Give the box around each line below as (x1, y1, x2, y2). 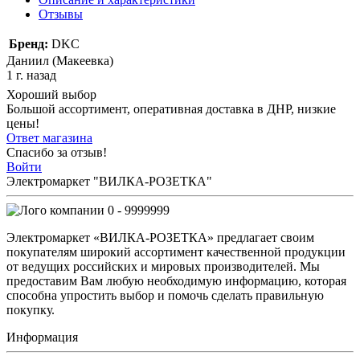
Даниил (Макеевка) (6, 53, 113, 67)
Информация (6, 329, 78, 344)
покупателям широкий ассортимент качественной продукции (6, 244, 346, 259)
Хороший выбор (6, 87, 96, 101)
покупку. (6, 302, 55, 317)
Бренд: (9, 36, 48, 51)
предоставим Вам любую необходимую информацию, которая (6, 273, 346, 288)
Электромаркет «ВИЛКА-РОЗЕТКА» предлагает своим (6, 230, 314, 244)
